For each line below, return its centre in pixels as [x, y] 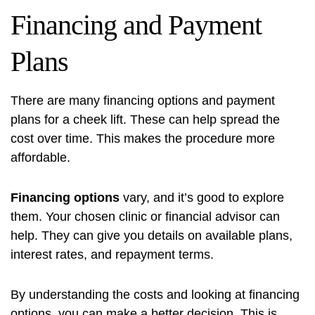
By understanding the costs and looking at [130, 295]
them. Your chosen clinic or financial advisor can [145, 217]
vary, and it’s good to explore [202, 198]
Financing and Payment [136, 25]
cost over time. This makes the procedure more [143, 139]
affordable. [40, 157]
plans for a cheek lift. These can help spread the [145, 120]
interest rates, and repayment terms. [112, 255]
